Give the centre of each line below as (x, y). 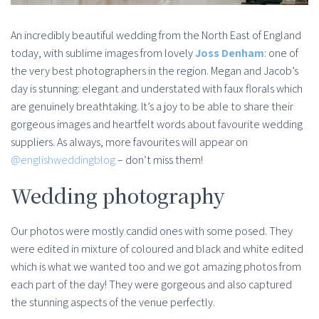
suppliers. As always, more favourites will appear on (129, 142)
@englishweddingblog (63, 159)
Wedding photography (118, 195)
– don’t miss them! (159, 159)
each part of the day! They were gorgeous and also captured (151, 284)
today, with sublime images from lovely (103, 53)
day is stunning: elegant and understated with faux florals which (157, 88)
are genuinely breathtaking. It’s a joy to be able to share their (152, 106)
